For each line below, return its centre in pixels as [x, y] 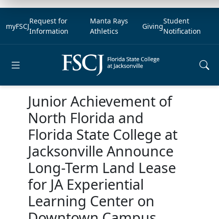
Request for [48, 21]
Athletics [104, 31]
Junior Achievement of [100, 101]
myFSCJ [18, 26]
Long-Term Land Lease [102, 167]
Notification [182, 31]
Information [49, 31]
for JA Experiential [86, 184]
